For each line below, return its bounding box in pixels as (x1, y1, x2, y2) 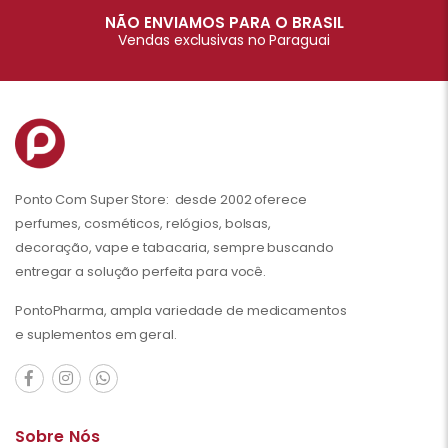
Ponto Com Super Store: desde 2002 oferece (15, 189, 307, 209)
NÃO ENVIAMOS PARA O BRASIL (104, 11, 344, 33)
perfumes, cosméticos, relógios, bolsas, (15, 213, 272, 233)
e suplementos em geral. (15, 324, 177, 344)
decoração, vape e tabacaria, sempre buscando (15, 237, 334, 257)
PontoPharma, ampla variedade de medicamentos (15, 300, 347, 320)
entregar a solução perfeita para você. (15, 261, 267, 281)
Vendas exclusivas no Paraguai (118, 29, 330, 50)
